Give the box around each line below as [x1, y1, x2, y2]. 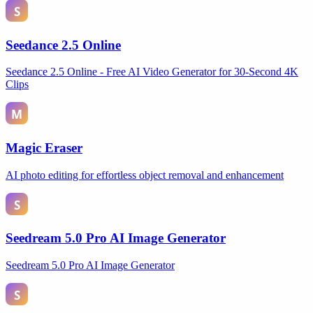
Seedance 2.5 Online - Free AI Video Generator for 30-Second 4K [6, 66, 298, 78]
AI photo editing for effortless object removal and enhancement [6, 168, 284, 181]
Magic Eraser [6, 140, 82, 156]
